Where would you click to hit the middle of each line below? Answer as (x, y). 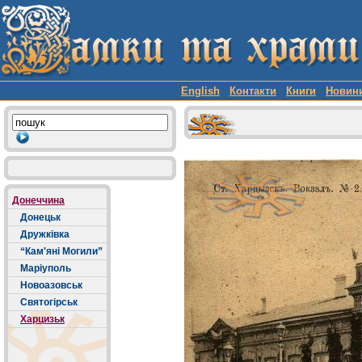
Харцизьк (42, 319)
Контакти (253, 91)
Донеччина (38, 200)
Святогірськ (49, 302)
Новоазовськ (51, 285)
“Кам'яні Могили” (61, 251)
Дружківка (45, 234)
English (200, 91)
